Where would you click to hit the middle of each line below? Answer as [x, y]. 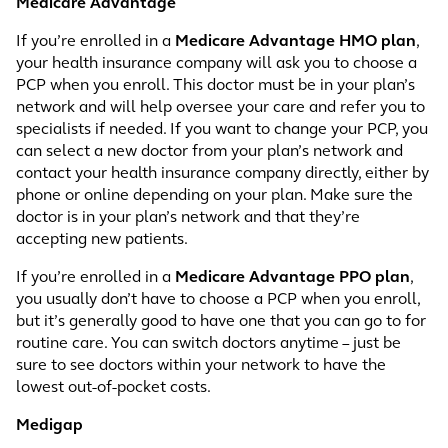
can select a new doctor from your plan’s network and [209, 152]
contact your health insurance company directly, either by [222, 174]
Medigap [49, 426]
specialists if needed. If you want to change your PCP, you [222, 130]
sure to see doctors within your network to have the [201, 366]
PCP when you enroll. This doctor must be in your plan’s [215, 86]
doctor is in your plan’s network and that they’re [188, 218]
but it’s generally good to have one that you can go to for [221, 322]
